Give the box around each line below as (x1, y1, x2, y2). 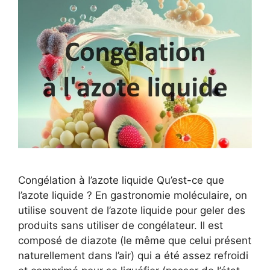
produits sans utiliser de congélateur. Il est (18, 219, 223, 232)
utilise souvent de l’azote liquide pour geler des (18, 204, 245, 217)
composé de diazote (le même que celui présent (18, 234, 251, 247)
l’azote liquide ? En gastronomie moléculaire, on (18, 189, 247, 202)
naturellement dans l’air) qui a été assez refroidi (18, 250, 248, 262)
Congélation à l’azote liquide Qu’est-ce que (18, 174, 224, 187)
